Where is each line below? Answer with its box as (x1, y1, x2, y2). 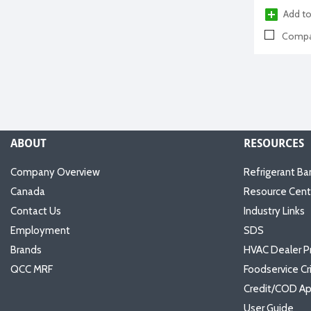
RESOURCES (244, 135, 304, 151)
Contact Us (10, 205, 61, 218)
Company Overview (10, 166, 100, 179)
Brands (10, 244, 42, 257)
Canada (10, 185, 45, 199)
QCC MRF (10, 263, 53, 276)
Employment (10, 224, 70, 237)
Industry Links (244, 205, 305, 218)
